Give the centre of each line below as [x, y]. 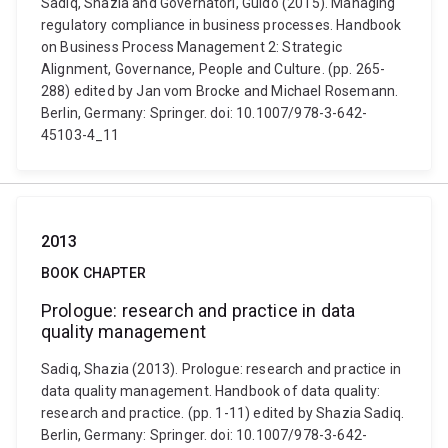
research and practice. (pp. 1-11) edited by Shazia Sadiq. [223, 413]
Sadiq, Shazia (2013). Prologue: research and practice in [221, 369]
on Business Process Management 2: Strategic [191, 47]
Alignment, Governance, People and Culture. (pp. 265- [213, 69]
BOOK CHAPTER [93, 273]
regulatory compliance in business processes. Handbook [221, 25]
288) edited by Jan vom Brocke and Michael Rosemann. [220, 91]
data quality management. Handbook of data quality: [211, 391]
